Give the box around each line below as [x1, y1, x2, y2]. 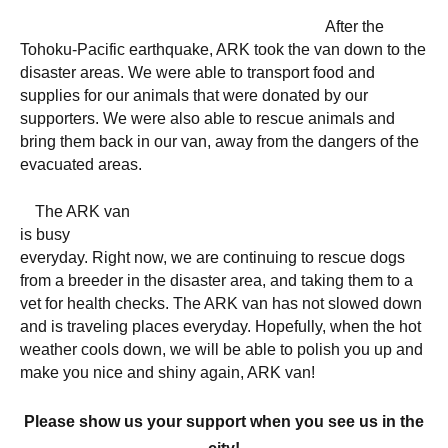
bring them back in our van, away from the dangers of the [20, 132, 419, 150]
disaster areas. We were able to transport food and [20, 63, 375, 81]
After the [310, 17, 384, 35]
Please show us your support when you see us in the [24, 412, 424, 430]
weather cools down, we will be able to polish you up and [20, 340, 423, 358]
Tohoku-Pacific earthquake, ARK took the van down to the [20, 40, 426, 58]
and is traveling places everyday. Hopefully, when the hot [20, 317, 421, 335]
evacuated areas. [20, 155, 142, 173]
